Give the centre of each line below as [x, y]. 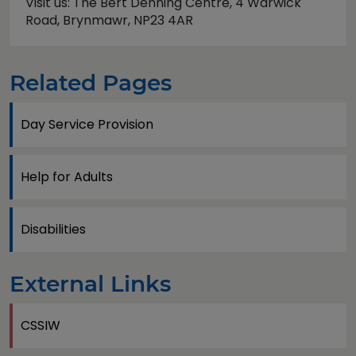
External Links [90, 283]
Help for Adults [67, 176]
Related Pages [91, 82]
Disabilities [53, 229]
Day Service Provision [87, 124]
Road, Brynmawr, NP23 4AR [109, 20]
